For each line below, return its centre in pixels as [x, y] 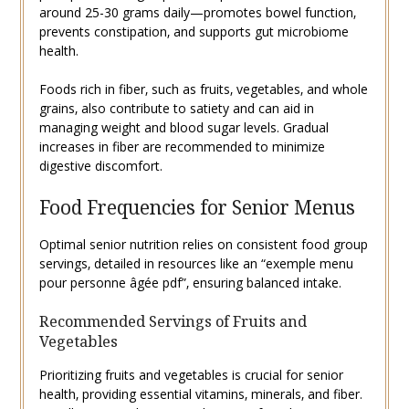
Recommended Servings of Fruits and [173, 321]
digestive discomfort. [100, 165]
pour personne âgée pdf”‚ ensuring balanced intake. [190, 282]
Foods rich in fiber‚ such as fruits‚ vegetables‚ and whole [203, 89]
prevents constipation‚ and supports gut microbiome [194, 31]
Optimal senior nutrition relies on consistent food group [203, 244]
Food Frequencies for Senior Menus [197, 207]
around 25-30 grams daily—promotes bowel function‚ [197, 12]
